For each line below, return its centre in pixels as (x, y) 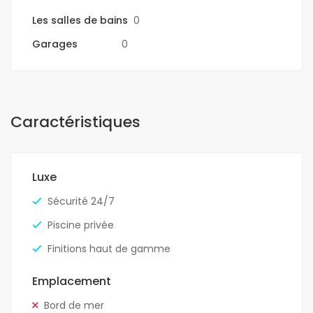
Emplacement (72, 282)
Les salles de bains (80, 21)
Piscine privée (81, 225)
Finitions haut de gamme (109, 249)
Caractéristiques (75, 122)
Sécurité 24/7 (81, 202)
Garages (55, 44)
